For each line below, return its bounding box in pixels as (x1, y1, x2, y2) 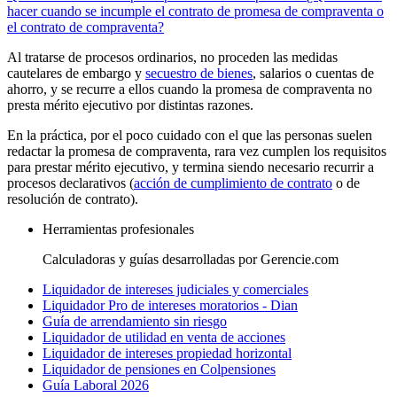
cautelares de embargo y (7, 65, 145, 81)
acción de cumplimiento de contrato (134, 175, 332, 191)
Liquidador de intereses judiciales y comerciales (43, 281, 308, 297)
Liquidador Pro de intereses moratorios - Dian (43, 297, 298, 313)
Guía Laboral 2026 (43, 377, 149, 393)
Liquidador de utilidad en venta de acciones (43, 329, 285, 345)
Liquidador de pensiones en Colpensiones (43, 361, 276, 377)
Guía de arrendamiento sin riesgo (43, 313, 227, 329)
